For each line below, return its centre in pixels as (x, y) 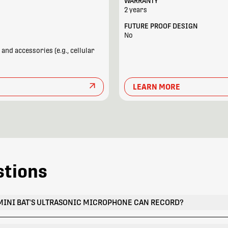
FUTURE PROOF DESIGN (161, 26)
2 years (135, 10)
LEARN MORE (157, 87)
